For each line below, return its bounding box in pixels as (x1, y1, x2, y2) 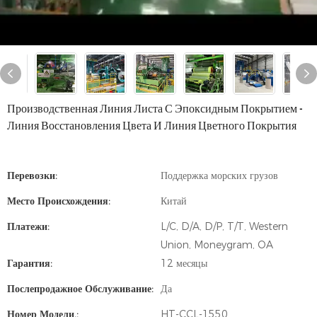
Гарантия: (7, 256, 52, 270)
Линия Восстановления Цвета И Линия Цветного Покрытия (7, 118, 296, 132)
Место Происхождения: (7, 194, 110, 207)
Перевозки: (7, 168, 57, 182)
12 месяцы (161, 256, 207, 270)
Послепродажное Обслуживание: (7, 282, 154, 295)
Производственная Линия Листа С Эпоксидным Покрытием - (7, 101, 303, 115)
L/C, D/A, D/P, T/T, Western (161, 219, 288, 233)
